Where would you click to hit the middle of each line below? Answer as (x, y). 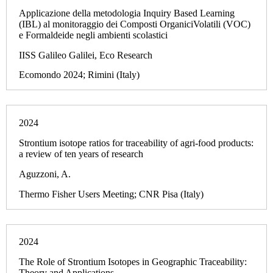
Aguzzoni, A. (45, 174)
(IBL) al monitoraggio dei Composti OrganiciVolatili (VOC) (135, 24)
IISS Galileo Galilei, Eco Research (86, 55)
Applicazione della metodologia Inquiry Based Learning (127, 13)
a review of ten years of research (81, 154)
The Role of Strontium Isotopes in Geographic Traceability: (133, 262)
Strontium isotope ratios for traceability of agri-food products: (136, 143)
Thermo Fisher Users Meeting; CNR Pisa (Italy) (111, 194)
